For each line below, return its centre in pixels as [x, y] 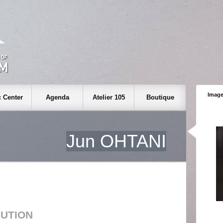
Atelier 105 [109, 97]
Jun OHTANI [116, 141]
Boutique [160, 97]
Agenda [57, 97]
